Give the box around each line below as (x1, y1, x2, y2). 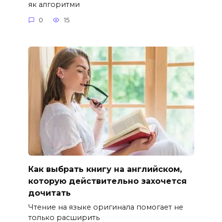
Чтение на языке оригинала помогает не (28, 203, 183, 212)
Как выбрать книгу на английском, (28, 164, 182, 174)
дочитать (28, 188, 71, 198)
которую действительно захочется (28, 176, 187, 186)
